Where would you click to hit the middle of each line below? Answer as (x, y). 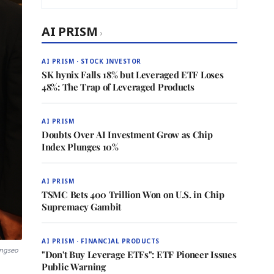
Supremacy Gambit (82, 207)
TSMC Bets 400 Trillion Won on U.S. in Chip (133, 194)
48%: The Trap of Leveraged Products (118, 87)
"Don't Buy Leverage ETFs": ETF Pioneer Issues (139, 254)
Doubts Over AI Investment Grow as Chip (127, 135)
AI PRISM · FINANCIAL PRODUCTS (101, 241)
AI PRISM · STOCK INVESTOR (91, 61)
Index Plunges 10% (80, 147)
